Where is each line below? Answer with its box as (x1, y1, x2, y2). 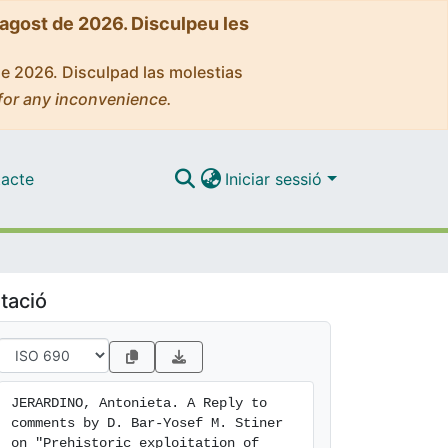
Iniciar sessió (225, 168, 328, 189)
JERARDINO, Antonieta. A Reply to (11, 395, 267, 411)
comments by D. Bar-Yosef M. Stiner (11, 415, 283, 431)
